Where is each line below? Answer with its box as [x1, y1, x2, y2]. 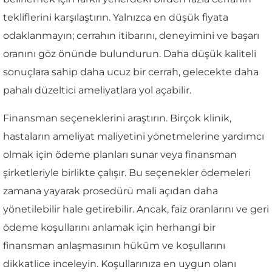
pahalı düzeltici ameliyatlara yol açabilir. [3, 84, 191, 96]
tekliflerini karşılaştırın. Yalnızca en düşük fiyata [3, 11, 228, 23]
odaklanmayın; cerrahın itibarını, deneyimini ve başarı [3, 29, 259, 41]
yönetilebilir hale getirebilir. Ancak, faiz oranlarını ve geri [3, 203, 269, 215]
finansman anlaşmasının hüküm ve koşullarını [3, 239, 225, 251]
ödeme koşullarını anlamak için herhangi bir [3, 221, 216, 233]
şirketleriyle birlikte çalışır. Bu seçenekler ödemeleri [3, 166, 251, 178]
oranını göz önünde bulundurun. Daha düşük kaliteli [3, 47, 256, 59]
